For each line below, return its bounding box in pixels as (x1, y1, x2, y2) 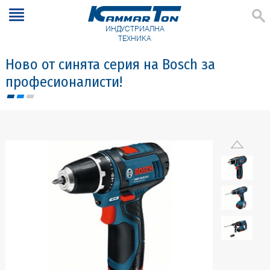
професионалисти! (5, 73, 122, 91)
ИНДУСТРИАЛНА (105, 24, 165, 34)
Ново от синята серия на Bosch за (5, 55, 215, 74)
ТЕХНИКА (118, 34, 152, 43)
